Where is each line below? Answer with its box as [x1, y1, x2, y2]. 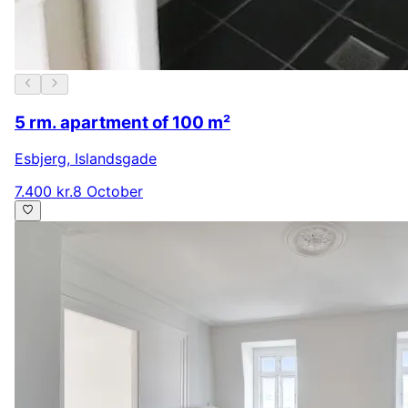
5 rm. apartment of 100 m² [15, 111, 230, 133]
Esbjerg [15, 149, 66, 168]
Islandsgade [75, 149, 157, 168]
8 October [73, 182, 143, 201]
